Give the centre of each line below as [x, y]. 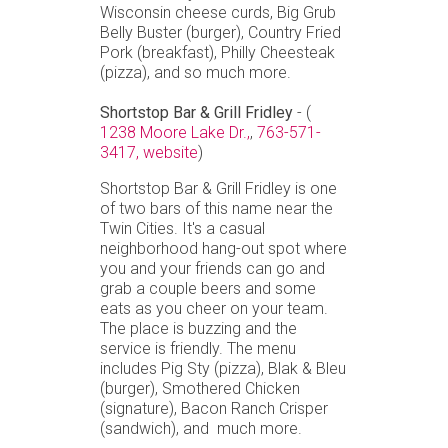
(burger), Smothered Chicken [200, 388]
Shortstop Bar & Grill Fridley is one [218, 188]
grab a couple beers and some [208, 288]
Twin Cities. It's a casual [182, 228]
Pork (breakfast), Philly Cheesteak [217, 52]
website [170, 152]
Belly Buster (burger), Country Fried [220, 32]
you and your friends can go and [212, 268]
